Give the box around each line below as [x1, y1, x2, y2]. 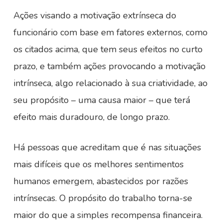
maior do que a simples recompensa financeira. [13, 209, 203, 221]
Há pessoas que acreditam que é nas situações [13, 141, 201, 153]
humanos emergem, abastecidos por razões [13, 175, 188, 187]
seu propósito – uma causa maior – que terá [13, 94, 190, 106]
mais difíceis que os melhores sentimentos [13, 158, 184, 170]
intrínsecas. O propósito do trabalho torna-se [13, 192, 192, 204]
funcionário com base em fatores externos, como [13, 26, 208, 38]
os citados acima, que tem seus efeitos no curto [13, 43, 203, 55]
